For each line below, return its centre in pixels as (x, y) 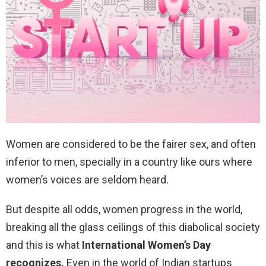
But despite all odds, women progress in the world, (124, 210)
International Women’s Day (146, 245)
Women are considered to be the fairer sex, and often (131, 144)
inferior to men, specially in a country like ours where (129, 162)
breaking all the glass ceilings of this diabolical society (133, 227)
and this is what (44, 245)
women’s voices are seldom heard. (88, 180)
